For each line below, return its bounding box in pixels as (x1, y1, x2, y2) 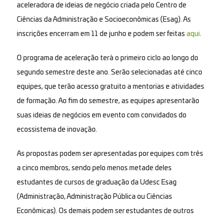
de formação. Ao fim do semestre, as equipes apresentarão (16, 97, 199, 105)
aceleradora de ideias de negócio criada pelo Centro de (16, 1, 186, 9)
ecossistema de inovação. (16, 126, 97, 133)
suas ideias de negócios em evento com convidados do (16, 111, 186, 119)
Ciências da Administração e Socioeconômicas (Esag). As (16, 16, 191, 23)
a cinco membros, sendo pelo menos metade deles (16, 164, 172, 172)
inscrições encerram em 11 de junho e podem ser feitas (16, 30, 186, 37)
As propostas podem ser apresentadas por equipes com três (16, 150, 203, 157)
